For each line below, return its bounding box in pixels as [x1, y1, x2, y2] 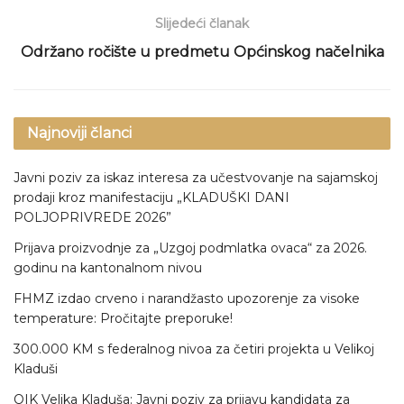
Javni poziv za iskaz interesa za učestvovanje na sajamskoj [14, 169, 378, 186]
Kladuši [14, 360, 58, 377]
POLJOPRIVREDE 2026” [14, 208, 171, 225]
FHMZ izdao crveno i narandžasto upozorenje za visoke [14, 289, 360, 307]
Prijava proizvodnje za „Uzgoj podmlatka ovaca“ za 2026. [14, 239, 367, 256]
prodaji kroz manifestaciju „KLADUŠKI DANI [14, 188, 289, 206]
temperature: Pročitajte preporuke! [14, 309, 233, 326]
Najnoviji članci [27, 124, 132, 142]
